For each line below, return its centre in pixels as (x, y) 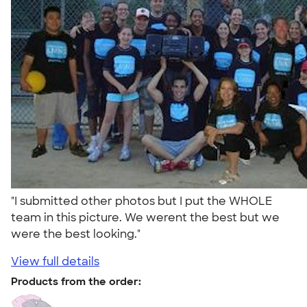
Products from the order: (76, 281)
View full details (55, 261)
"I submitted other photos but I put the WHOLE (142, 201)
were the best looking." (78, 234)
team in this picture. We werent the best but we (145, 217)
